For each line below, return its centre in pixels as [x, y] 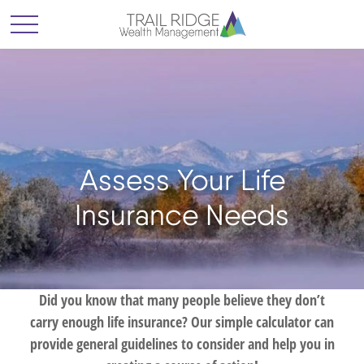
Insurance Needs [182, 215]
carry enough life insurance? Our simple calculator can [182, 322]
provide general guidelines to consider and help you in [182, 344]
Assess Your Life [182, 180]
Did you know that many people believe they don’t [182, 300]
